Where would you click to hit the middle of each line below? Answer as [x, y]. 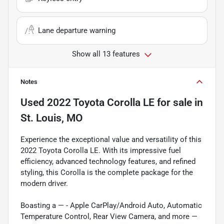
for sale [173, 103]
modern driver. [44, 184]
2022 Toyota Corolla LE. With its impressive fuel [101, 151]
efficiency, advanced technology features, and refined [108, 162]
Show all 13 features [106, 54]
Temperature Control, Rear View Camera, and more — [109, 217]
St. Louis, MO [51, 118]
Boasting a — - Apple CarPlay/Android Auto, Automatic [111, 206]
